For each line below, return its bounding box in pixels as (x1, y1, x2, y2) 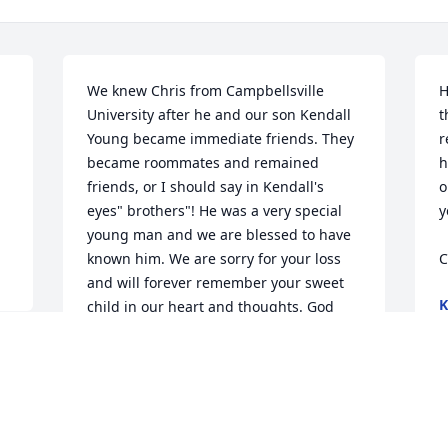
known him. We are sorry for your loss (87, 249, 342, 269)
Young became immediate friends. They (87, 129, 355, 149)
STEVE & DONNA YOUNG (87, 367, 257, 387)
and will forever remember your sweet (87, 273, 345, 293)
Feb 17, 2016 (87, 387, 172, 407)
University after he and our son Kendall (87, 105, 352, 125)
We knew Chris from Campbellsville (87, 81, 325, 101)
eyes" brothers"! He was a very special (87, 201, 343, 221)
